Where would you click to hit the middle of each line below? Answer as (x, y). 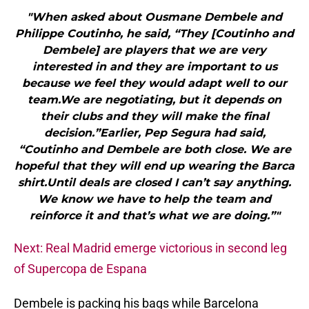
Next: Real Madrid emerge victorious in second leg (150, 248)
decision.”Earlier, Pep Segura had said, (154, 133)
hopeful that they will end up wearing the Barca (154, 166)
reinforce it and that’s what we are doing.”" (154, 216)
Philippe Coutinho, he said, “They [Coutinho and (154, 34)
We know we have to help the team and (154, 199)
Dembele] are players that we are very (154, 50)
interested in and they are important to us (154, 67)
